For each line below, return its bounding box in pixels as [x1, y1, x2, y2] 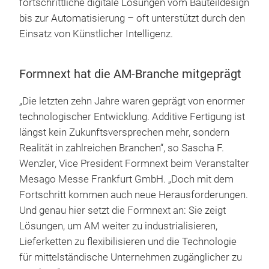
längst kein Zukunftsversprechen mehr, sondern [19, 126, 229, 138]
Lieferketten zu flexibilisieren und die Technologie [19, 235, 237, 247]
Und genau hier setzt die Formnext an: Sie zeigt [19, 204, 226, 216]
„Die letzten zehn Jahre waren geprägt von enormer [19, 95, 245, 107]
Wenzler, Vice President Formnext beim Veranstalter [19, 157, 249, 169]
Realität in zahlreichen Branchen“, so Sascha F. [19, 142, 224, 154]
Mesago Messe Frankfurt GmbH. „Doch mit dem [19, 173, 234, 185]
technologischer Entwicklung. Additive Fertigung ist [19, 110, 245, 122]
